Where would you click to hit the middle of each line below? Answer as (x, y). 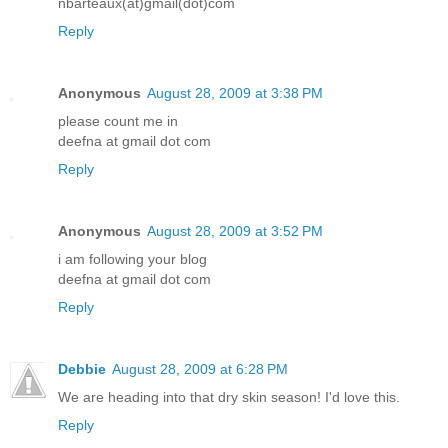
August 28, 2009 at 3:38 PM (235, 93)
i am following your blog (132, 259)
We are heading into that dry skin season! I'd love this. (229, 397)
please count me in (118, 121)
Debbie (82, 369)
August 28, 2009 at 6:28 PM (200, 369)
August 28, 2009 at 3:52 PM (235, 231)
